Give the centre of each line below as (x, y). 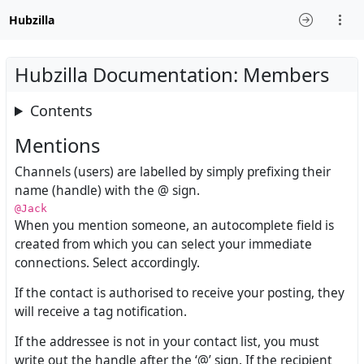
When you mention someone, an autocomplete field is (174, 226)
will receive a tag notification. (101, 312)
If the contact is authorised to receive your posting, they (180, 293)
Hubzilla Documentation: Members (172, 75)
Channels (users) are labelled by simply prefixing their (173, 172)
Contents (62, 110)
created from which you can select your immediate (163, 245)
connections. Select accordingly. (107, 263)
